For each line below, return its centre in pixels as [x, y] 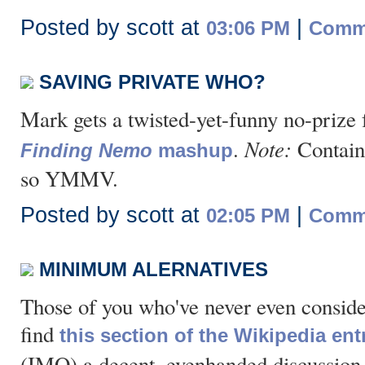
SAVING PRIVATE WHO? [152, 82]
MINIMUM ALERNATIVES [154, 269]
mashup [193, 150]
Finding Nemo [86, 150]
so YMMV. [69, 178]
